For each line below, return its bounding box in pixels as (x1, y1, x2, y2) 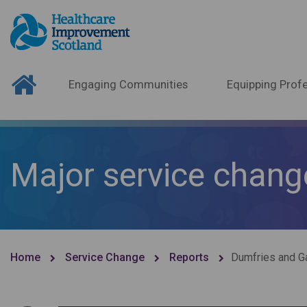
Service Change (65, 251, 145, 264)
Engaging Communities (68, 78, 188, 91)
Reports (169, 251, 209, 264)
